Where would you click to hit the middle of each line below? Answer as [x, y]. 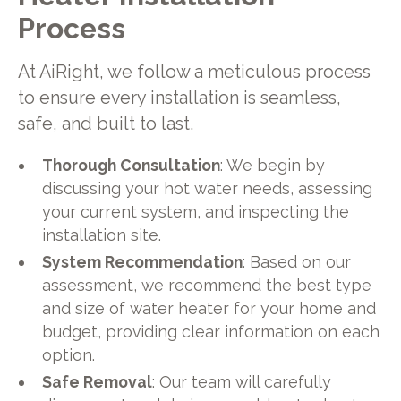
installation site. [102, 235]
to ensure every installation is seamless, [179, 98]
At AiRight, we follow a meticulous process [194, 72]
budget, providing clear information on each [211, 332]
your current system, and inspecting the [196, 212]
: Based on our [297, 262]
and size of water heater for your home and [209, 309]
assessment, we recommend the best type [207, 286]
